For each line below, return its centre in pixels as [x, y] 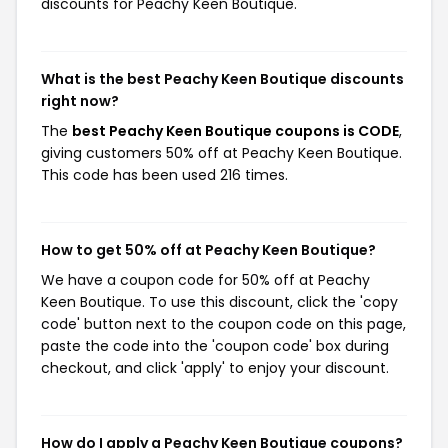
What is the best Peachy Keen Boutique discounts [222, 79]
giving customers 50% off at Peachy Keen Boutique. [221, 153]
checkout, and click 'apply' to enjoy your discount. [215, 368]
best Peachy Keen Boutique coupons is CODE [235, 131]
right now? [80, 101]
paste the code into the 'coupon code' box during [215, 346]
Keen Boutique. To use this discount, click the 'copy [219, 302]
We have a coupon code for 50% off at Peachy [205, 280]
